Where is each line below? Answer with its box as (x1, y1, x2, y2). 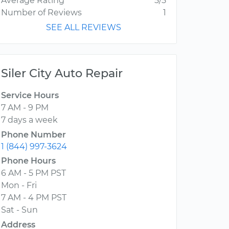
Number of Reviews (1, 8, 82, 18)
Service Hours (1, 90, 59, 101)
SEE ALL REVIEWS (46, 22, 121, 33)
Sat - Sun (1, 205, 38, 215)
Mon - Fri (1, 180, 37, 191)
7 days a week (1, 115, 58, 125)
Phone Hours (1, 156, 56, 166)
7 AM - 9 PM (1, 103, 49, 113)
